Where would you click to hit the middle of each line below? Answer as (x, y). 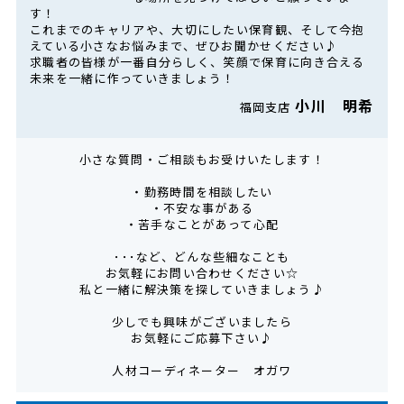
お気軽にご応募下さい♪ (202, 338)
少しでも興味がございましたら (202, 322)
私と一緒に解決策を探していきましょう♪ (202, 289)
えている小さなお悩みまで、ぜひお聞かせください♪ (184, 46)
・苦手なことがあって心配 (202, 225)
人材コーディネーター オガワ (202, 371)
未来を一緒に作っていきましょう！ (132, 78)
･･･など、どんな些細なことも (202, 257)
